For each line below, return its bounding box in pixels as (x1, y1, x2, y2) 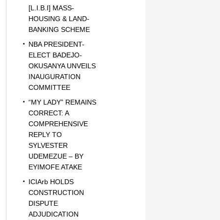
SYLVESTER (28, 141, 68, 149)
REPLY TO (28, 131, 62, 138)
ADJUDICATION (28, 210, 79, 218)
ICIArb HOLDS (28, 178, 74, 186)
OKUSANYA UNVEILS (28, 62, 96, 70)
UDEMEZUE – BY (28, 152, 83, 160)
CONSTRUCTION (28, 189, 84, 196)
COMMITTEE (28, 83, 70, 91)
